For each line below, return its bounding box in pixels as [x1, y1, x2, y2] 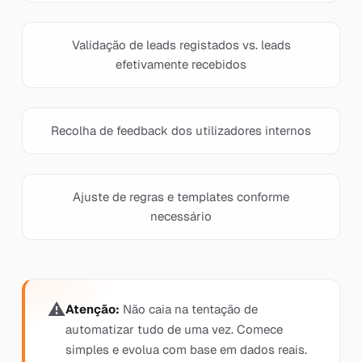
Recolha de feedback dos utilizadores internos [51, 123, 311, 138]
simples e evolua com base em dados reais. [65, 342, 307, 357]
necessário [150, 208, 212, 224]
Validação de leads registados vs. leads [71, 37, 291, 53]
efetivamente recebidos [116, 57, 246, 72]
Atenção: [65, 301, 120, 317]
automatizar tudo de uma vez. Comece [65, 322, 283, 337]
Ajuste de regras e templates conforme [73, 189, 289, 204]
